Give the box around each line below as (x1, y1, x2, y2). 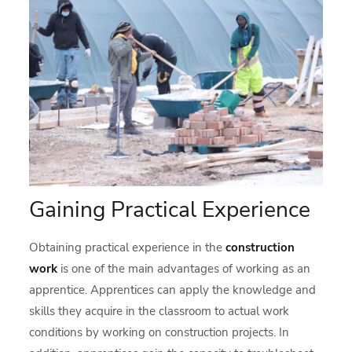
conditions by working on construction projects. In (29, 324, 290, 340)
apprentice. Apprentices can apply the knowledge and (29, 281, 317, 298)
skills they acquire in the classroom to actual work (29, 302, 290, 319)
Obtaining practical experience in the (29, 239, 226, 255)
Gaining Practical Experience (29, 194, 311, 225)
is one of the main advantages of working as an (57, 260, 311, 277)
